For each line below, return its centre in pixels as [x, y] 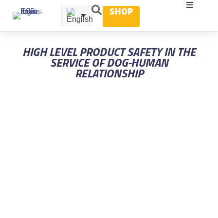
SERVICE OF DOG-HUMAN [109, 62]
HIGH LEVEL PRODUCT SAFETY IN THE [109, 52]
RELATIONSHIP [109, 73]
